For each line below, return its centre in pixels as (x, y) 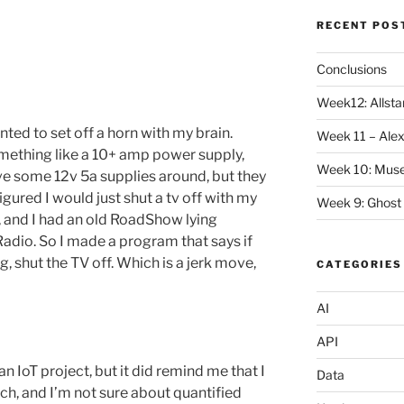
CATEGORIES (359, 264)
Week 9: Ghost (358, 202)
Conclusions (351, 69)
